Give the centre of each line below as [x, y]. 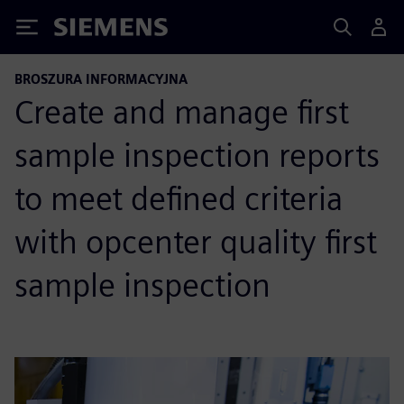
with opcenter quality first [196, 242]
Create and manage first [182, 112]
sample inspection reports [197, 155]
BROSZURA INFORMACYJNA [101, 79]
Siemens [84, 30]
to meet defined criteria [179, 198]
